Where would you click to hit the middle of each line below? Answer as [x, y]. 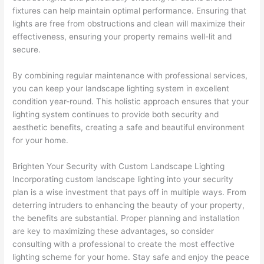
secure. [27, 50]
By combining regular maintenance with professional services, [130, 75]
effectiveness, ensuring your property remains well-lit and [122, 37]
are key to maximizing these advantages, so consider [113, 231]
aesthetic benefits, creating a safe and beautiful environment [129, 127]
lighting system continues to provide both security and [116, 114]
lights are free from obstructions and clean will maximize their [129, 24]
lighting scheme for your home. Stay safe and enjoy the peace [131, 257]
